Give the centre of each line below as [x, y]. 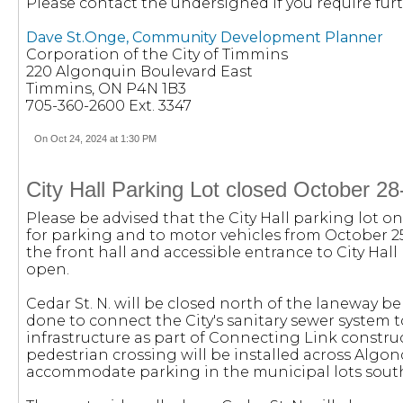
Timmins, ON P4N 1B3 [106, 89]
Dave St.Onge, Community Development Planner [205, 37]
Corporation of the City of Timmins [157, 54]
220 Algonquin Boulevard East [139, 72]
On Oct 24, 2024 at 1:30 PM [95, 139]
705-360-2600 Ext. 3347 [109, 106]
